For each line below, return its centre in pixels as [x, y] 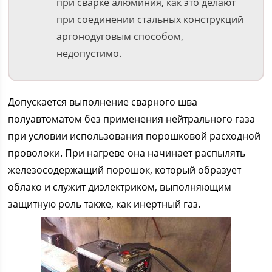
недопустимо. [89, 53]
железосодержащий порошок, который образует [125, 170]
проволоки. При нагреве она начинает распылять [127, 153]
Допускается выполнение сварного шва [103, 102]
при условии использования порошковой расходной [134, 136]
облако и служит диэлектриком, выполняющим [120, 187]
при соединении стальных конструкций [150, 19]
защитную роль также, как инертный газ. [104, 204]
